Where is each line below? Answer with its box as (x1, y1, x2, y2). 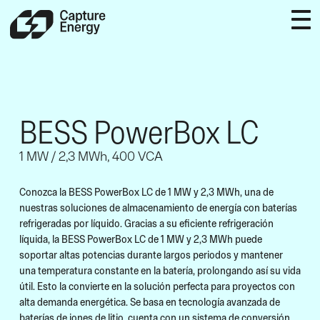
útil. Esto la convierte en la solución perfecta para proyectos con (19, 279, 295, 292)
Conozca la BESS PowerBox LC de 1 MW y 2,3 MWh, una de (19, 185, 274, 198)
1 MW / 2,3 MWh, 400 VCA (19, 149, 163, 164)
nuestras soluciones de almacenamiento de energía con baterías (19, 201, 297, 214)
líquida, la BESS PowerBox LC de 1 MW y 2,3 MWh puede (19, 232, 262, 245)
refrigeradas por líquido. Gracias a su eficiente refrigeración (19, 216, 274, 229)
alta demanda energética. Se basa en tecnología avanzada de (19, 295, 280, 308)
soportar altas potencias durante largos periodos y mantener (19, 248, 283, 261)
